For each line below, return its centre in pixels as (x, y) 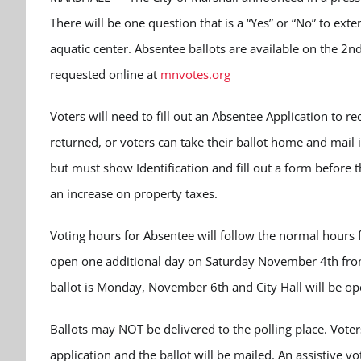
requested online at (105, 74)
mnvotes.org (195, 74)
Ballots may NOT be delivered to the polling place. (189, 329)
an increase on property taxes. (134, 193)
